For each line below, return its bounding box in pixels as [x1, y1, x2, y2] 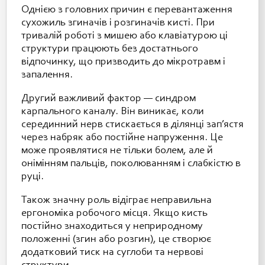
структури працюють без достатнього [21, 44, 198, 54]
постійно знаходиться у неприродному [21, 221, 203, 232]
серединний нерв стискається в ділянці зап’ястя [21, 119, 244, 130]
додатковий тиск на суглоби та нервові [21, 247, 203, 258]
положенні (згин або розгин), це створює [21, 234, 211, 245]
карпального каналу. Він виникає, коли [21, 106, 204, 117]
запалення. [21, 70, 73, 80]
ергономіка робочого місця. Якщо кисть [21, 208, 208, 219]
